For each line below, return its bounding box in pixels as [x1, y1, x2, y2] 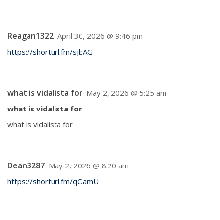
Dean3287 [7, 160, 45, 171]
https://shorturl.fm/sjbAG [7, 47, 93, 56]
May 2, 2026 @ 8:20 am [49, 161, 129, 170]
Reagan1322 [7, 30, 54, 41]
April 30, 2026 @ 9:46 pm [57, 31, 143, 41]
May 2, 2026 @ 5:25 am [86, 88, 166, 98]
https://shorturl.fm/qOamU [7, 176, 99, 186]
